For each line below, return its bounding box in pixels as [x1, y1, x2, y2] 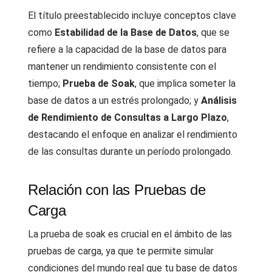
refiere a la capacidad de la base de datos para [28, 44, 226, 55]
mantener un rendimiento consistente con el [28, 61, 216, 72]
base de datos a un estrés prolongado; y [28, 95, 201, 106]
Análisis [201, 95, 237, 106]
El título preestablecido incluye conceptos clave [28, 10, 236, 21]
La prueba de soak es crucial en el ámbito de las [28, 228, 232, 240]
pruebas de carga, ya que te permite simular [28, 245, 214, 257]
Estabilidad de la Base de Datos [55, 27, 197, 38]
